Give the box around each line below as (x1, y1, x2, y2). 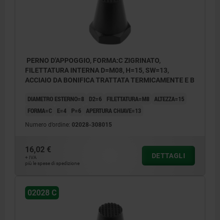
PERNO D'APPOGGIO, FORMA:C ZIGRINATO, (25, 56, 161, 65)
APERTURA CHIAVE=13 (86, 106, 141, 115)
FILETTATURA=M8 (107, 94, 149, 104)
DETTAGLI (151, 152, 185, 160)
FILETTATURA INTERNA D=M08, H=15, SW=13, (25, 66, 169, 75)
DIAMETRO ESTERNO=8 (27, 94, 84, 104)
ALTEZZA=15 (154, 94, 184, 104)
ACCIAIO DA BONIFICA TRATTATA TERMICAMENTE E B (25, 76, 194, 84)
